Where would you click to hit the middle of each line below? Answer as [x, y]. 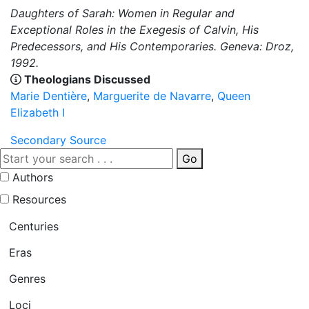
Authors [33, 178]
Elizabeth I [38, 113]
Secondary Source [58, 140]
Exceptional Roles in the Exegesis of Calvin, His [134, 30]
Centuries [34, 227]
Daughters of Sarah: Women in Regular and [122, 13]
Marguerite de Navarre [152, 96]
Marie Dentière [49, 96]
